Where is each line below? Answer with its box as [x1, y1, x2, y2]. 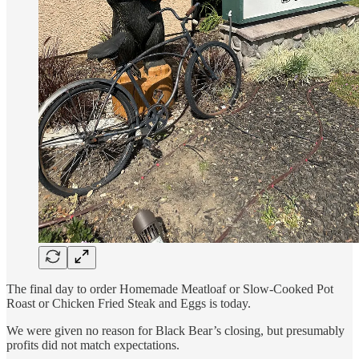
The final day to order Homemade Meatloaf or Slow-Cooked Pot [6, 282, 333, 296]
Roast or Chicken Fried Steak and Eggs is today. [6, 296, 251, 311]
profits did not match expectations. [6, 338, 179, 353]
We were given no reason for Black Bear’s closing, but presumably [6, 324, 345, 338]
